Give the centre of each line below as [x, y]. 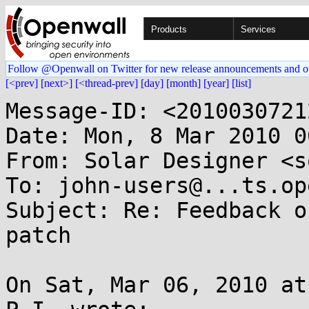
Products [169, 29]
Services [258, 29]
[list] [241, 83]
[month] [183, 83]
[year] [216, 83]
